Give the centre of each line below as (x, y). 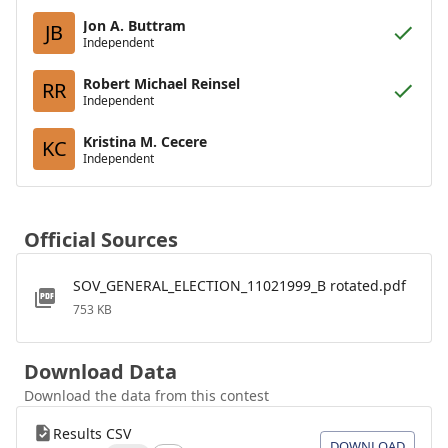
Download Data (100, 371)
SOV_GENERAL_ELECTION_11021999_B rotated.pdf (239, 285)
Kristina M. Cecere (145, 141)
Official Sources (101, 239)
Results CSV (92, 433)
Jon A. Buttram (134, 25)
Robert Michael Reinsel (161, 83)
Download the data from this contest (146, 395)
